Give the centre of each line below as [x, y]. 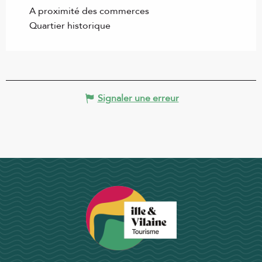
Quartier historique [70, 25]
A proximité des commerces [89, 11]
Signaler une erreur [138, 98]
